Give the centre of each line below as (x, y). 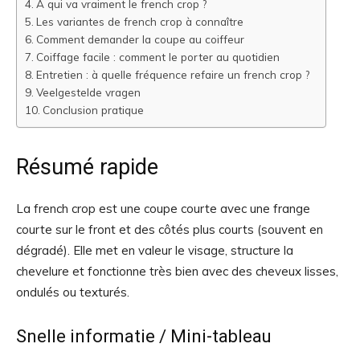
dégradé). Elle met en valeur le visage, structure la (155, 250)
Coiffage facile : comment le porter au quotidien (157, 57)
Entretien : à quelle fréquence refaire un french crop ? (172, 74)
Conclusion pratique (93, 110)
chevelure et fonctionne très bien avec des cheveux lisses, (177, 271)
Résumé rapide (87, 167)
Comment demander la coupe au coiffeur (140, 39)
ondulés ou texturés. (73, 292)
